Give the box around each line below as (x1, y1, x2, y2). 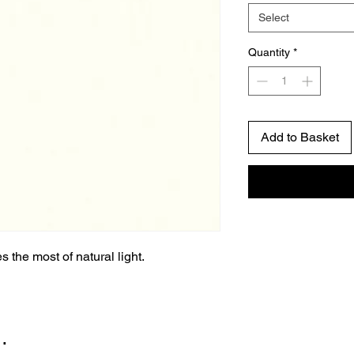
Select (258, 11, 289, 24)
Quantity (248, 46, 290, 59)
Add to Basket (261, 130, 339, 145)
